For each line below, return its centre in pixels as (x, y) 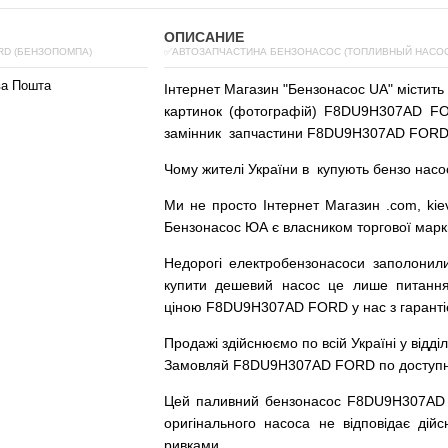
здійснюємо (260, 343)
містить (421, 89)
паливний (227, 401)
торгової (384, 227)
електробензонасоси (297, 263)
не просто (224, 205)
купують (343, 169)
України (273, 169)
